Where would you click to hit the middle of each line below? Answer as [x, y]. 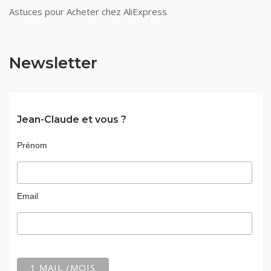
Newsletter [53, 63]
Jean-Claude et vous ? [71, 120]
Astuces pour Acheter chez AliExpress [88, 12]
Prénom [32, 145]
